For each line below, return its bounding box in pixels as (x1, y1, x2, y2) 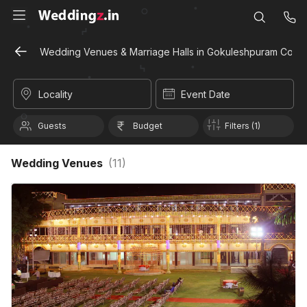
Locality (38, 88, 73, 100)
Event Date (181, 88, 230, 100)
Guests (38, 121, 66, 131)
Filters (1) (225, 121, 261, 131)
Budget (132, 121, 162, 131)
